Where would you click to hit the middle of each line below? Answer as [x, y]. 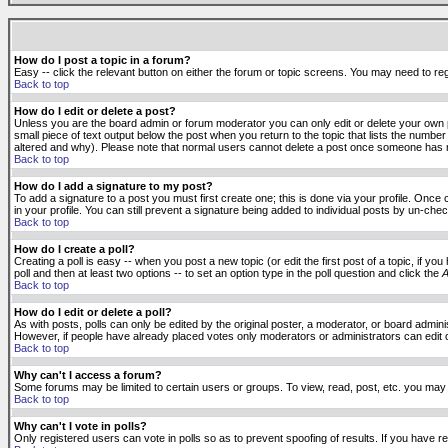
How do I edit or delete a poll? [93, 312]
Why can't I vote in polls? [80, 426]
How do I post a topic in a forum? [102, 60]
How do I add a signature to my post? [113, 186]
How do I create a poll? [74, 249]
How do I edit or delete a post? [95, 111]
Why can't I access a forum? [88, 375]
